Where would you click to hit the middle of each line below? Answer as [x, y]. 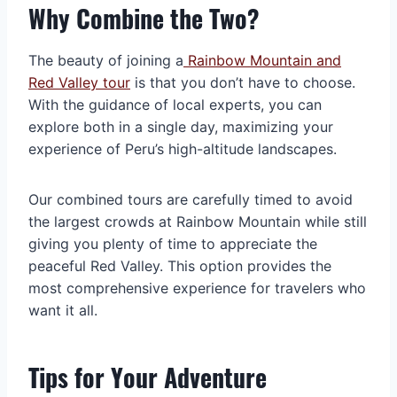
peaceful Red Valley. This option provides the [180, 266]
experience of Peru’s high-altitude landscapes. [183, 149]
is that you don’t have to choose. [243, 83]
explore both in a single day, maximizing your [181, 127]
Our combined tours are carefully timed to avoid [191, 200]
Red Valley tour [79, 83]
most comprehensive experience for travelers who [197, 288]
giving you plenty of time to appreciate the [173, 244]
